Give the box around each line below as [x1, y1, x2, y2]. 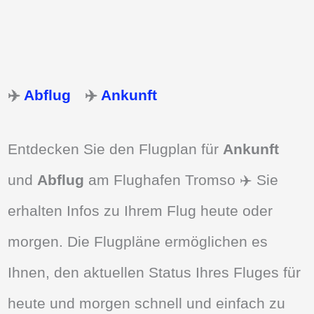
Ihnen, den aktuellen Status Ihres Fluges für [8, 264, 301, 281]
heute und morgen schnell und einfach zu [8, 295, 286, 312]
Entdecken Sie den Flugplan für [8, 141, 224, 158]
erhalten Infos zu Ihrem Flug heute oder [8, 203, 273, 219]
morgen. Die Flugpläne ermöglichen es [8, 233, 268, 250]
